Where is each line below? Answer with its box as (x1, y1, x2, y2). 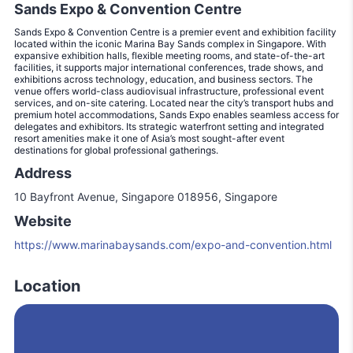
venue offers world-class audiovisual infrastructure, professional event (14, 84, 324, 97)
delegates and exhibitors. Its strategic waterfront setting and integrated (14, 120, 324, 132)
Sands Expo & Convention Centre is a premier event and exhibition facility (14, 25, 336, 38)
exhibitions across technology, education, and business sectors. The (14, 72, 313, 85)
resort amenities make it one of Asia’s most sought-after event (14, 132, 284, 144)
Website (14, 212, 72, 229)
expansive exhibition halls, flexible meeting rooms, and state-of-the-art (14, 49, 325, 61)
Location (14, 276, 80, 295)
